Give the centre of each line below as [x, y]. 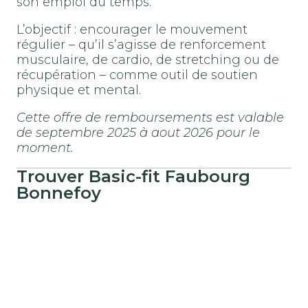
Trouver [53, 176]
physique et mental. [79, 90]
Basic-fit [124, 176]
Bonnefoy [59, 192]
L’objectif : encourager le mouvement [132, 29]
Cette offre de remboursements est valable [150, 117]
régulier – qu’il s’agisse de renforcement [141, 44]
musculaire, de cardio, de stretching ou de [148, 59]
